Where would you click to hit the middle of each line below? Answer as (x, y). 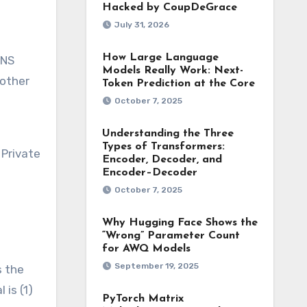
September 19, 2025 (156, 266)
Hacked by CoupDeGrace (169, 8)
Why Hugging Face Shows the (180, 223)
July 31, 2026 (142, 25)
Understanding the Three (168, 134)
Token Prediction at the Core (178, 84)
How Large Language (160, 58)
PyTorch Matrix (143, 299)
